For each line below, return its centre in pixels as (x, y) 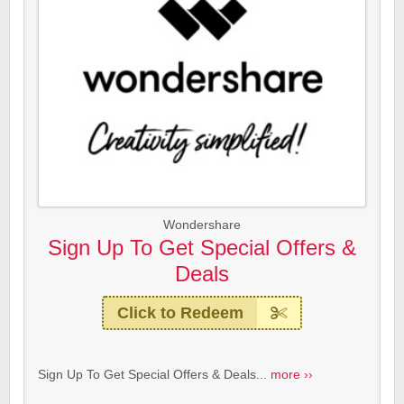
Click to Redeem (180, 313)
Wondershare (202, 225)
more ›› (292, 375)
